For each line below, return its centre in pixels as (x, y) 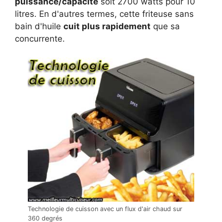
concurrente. (40, 38)
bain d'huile (39, 26)
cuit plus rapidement (107, 26)
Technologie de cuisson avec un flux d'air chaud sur (105, 209)
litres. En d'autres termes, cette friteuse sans (104, 14)
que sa (165, 26)
